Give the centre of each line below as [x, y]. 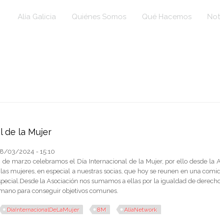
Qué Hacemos [167, 17]
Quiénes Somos [99, 17]
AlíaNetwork [141, 209]
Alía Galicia [37, 17]
